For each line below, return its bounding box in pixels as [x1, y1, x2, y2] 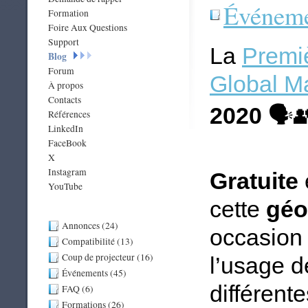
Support [48, 36, 79, 48]
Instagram [48, 166, 87, 178]
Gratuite [210, 168, 298, 194]
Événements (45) [62, 267, 126, 279]
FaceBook [48, 137, 87, 149]
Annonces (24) [62, 219, 118, 232]
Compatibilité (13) [62, 235, 133, 247]
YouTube [48, 180, 82, 192]
